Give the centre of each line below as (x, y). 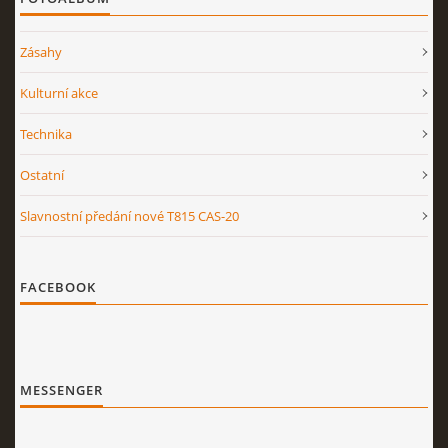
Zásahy (41, 52)
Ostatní (42, 175)
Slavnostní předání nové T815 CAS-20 (129, 216)
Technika (46, 134)
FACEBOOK (58, 287)
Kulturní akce (59, 93)
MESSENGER (61, 390)
